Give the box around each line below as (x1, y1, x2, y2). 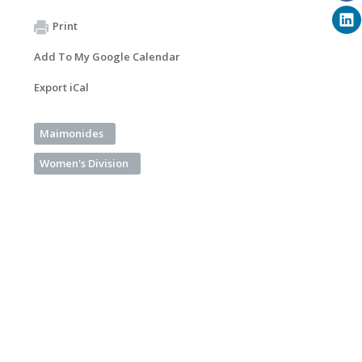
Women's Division (40, 156, 128, 171)
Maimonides (40, 126, 103, 141)
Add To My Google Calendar (34, 49, 180, 65)
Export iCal (34, 80, 89, 95)
